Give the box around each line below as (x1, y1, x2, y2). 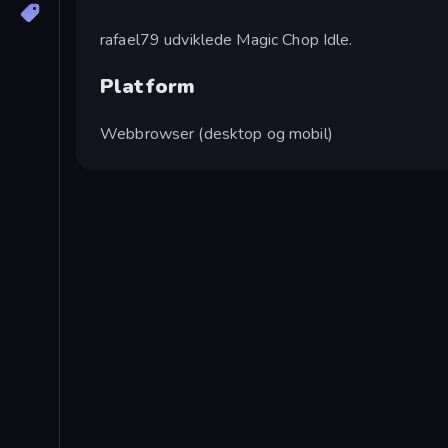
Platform (100, 72, 196, 100)
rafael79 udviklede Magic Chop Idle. (100, 28, 353, 51)
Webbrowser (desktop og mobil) (100, 122, 333, 145)
